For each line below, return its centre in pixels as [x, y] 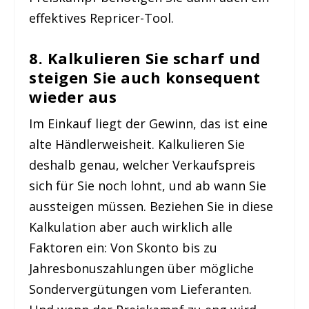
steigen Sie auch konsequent [145, 78]
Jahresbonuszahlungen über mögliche [142, 269]
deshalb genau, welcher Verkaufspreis [142, 165]
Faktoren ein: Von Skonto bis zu [123, 248]
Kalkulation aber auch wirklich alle [131, 227]
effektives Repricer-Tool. [102, 18]
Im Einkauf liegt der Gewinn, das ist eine [149, 124]
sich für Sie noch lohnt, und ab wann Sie [148, 186]
